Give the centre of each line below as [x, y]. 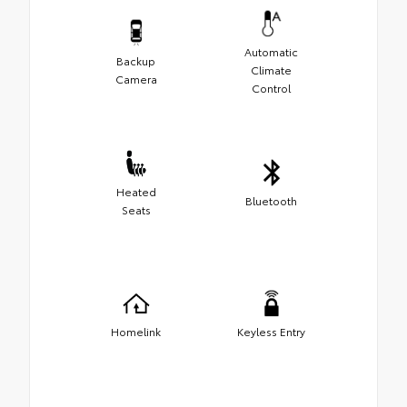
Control [271, 88]
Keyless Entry [271, 332]
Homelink [136, 332]
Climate [271, 70]
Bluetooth [271, 201]
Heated [136, 192]
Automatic [271, 52]
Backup [136, 61]
